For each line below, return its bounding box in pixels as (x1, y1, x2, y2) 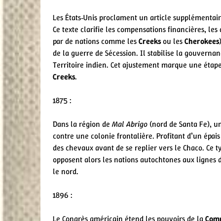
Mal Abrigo (112, 118, 147, 129)
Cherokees (184, 36, 219, 46)
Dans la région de (53, 118, 112, 129)
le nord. (53, 166, 78, 177)
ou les (161, 36, 184, 46)
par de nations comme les (53, 36, 139, 46)
